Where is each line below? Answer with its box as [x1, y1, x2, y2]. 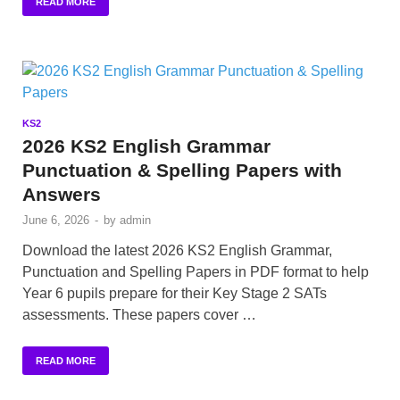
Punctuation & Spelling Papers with [22, 160, 342, 181]
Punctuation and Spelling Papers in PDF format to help [22, 264, 369, 280]
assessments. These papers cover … [22, 307, 256, 323]
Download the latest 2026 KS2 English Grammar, [22, 243, 332, 259]
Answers [22, 184, 101, 205]
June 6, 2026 [22, 213, 89, 228]
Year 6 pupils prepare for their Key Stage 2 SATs [22, 286, 327, 302]
